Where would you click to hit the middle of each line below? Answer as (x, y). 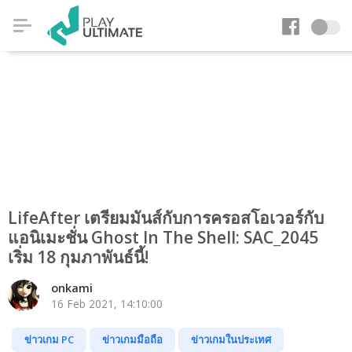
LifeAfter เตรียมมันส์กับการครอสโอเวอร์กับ (166, 218)
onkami (72, 288)
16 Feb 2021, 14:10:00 (107, 304)
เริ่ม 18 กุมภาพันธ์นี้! (78, 257)
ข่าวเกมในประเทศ (231, 339)
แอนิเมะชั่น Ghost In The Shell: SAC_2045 (163, 237)
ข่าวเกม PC (49, 339)
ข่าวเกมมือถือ (132, 339)
